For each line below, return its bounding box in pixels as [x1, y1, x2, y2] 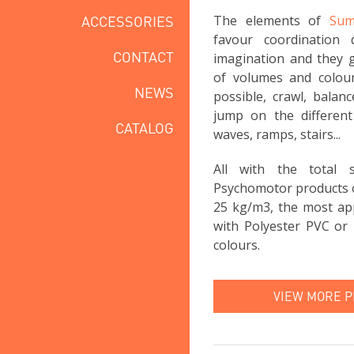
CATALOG [115, 118, 174, 137]
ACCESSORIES [81, 11, 174, 30]
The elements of [213, 12, 330, 29]
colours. [213, 236, 260, 254]
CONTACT [113, 47, 174, 66]
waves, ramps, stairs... [213, 126, 341, 143]
